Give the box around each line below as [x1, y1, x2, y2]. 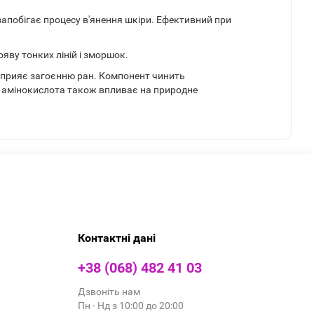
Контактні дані [78, 231, 156, 245]
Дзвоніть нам [78, 286, 140, 298]
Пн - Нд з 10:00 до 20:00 [78, 300, 184, 312]
